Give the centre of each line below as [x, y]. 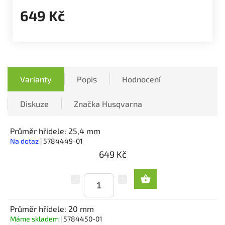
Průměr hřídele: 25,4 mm [55, 131]
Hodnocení [141, 79]
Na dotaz [25, 141]
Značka [87, 103]
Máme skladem [35, 219]
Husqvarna [121, 103]
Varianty [36, 79]
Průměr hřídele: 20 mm [52, 209]
